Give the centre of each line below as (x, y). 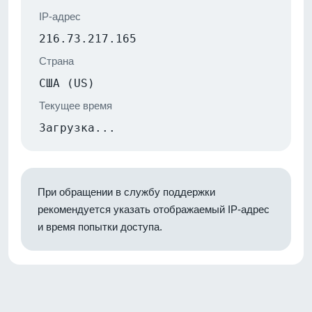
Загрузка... (77, 127)
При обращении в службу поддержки (126, 192)
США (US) (67, 83)
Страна (56, 61)
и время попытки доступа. (100, 226)
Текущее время (76, 105)
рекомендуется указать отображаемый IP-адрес (154, 209)
